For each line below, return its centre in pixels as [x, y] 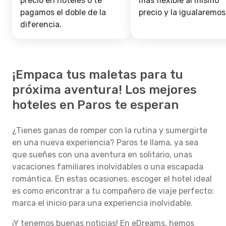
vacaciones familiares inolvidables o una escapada [108, 167]
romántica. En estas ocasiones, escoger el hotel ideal [112, 179]
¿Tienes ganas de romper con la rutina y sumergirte [110, 130]
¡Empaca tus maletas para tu [98, 75]
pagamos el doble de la [63, 12]
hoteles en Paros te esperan [95, 105]
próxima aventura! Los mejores [104, 90]
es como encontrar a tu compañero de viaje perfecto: [113, 191]
